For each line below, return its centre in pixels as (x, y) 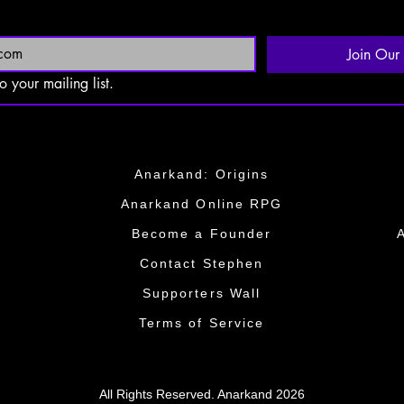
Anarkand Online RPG (202, 204)
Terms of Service (202, 323)
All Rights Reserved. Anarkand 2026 (202, 394)
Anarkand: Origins (202, 174)
